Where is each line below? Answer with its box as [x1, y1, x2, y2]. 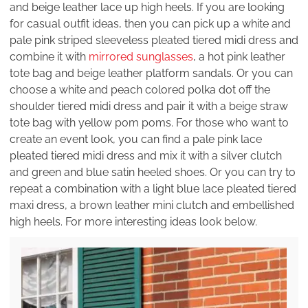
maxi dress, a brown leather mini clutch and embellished [10, 198, 294, 212]
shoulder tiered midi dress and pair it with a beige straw [10, 99, 288, 113]
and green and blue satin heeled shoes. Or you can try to [10, 165, 296, 179]
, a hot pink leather [193, 49, 285, 63]
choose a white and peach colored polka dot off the [10, 82, 270, 96]
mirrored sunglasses [89, 49, 193, 63]
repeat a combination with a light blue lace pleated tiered [10, 181, 296, 195]
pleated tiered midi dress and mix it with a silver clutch [10, 148, 282, 162]
